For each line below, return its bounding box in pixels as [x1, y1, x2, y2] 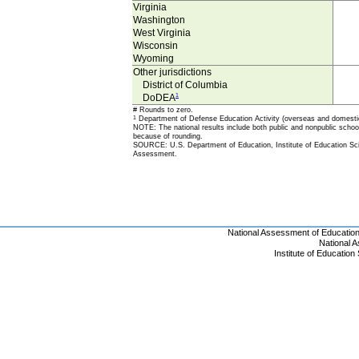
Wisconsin [133, 40, 178, 52]
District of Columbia [133, 79, 228, 91]
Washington [133, 14, 185, 26]
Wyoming [133, 53, 174, 65]
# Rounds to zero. [133, 106, 193, 115]
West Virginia [133, 27, 191, 39]
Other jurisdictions [133, 67, 212, 79]
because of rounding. [133, 132, 203, 141]
